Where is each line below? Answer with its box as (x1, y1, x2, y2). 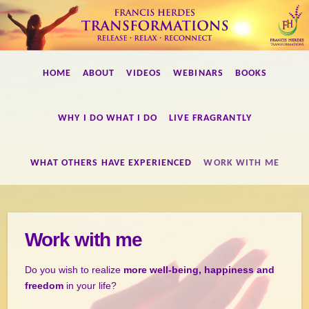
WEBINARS (173, 68, 224, 79)
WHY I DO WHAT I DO (58, 113, 158, 124)
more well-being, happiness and (123, 263, 275, 275)
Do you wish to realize (25, 263, 124, 275)
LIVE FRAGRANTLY (169, 113, 252, 124)
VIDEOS (126, 68, 162, 79)
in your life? (63, 279, 117, 291)
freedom (25, 279, 64, 291)
